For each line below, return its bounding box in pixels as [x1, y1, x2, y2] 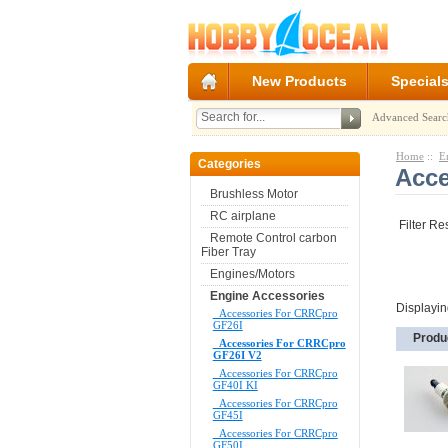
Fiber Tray [200, 245, 256, 260]
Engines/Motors [209, 267, 295, 282]
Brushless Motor [209, 187, 298, 202]
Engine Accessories [209, 289, 325, 304]
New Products [251, 72, 347, 89]
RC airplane [209, 209, 276, 224]
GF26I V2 [212, 349, 262, 362]
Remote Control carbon [209, 231, 337, 246]
